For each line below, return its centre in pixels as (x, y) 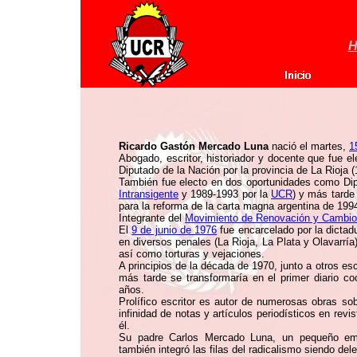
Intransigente (149, 194)
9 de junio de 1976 (175, 230)
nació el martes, (309, 146)
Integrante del (152, 218)
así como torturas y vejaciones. (192, 254)
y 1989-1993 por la (225, 194)
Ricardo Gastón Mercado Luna (194, 146)
